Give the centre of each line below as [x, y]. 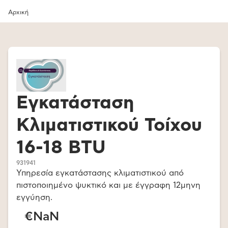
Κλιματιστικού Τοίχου [109, 125]
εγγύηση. [34, 197]
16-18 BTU [61, 148]
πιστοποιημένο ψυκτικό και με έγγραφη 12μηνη [108, 185]
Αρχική [18, 12]
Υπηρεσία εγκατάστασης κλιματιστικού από [100, 173]
